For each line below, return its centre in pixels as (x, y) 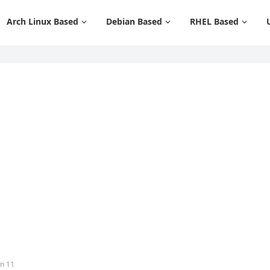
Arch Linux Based (42, 21)
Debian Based (134, 21)
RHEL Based (214, 21)
